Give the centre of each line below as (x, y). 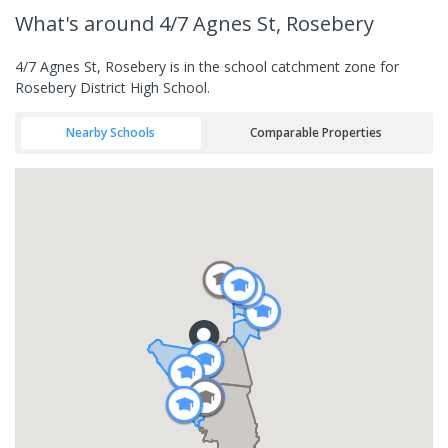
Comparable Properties (315, 132)
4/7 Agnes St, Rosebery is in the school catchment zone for (207, 66)
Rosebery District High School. (112, 87)
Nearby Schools (111, 132)
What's (49, 23)
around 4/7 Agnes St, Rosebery (229, 23)
